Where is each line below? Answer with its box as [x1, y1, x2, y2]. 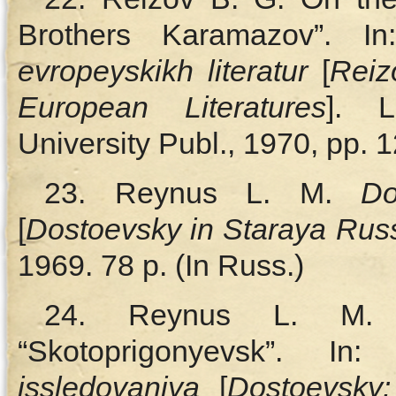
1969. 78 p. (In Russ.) [18, 248, 304, 282]
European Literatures [18, 90, 326, 124]
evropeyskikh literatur [18, 54, 323, 88]
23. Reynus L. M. [44, 176, 362, 209]
